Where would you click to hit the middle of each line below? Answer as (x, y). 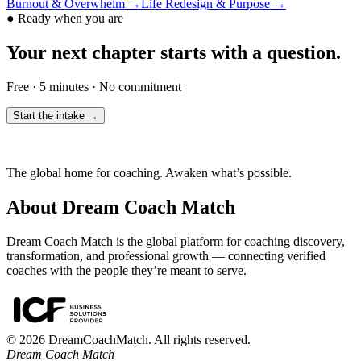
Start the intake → (56, 116)
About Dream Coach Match (121, 207)
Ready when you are (71, 19)
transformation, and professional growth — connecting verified (166, 255)
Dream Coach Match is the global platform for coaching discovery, (176, 241)
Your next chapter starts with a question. (174, 53)
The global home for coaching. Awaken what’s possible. (149, 173)
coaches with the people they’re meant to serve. (127, 270)
